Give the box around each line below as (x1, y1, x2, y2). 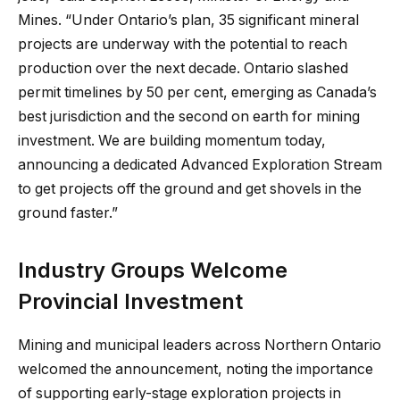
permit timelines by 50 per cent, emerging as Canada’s (18, 84, 377, 102)
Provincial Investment (18, 287, 243, 314)
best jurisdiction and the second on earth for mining (18, 108, 360, 126)
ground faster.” (18, 204, 118, 222)
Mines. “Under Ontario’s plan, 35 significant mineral (18, 12, 359, 29)
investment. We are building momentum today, (18, 132, 326, 150)
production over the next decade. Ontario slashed (18, 60, 348, 78)
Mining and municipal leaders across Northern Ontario (18, 336, 381, 354)
